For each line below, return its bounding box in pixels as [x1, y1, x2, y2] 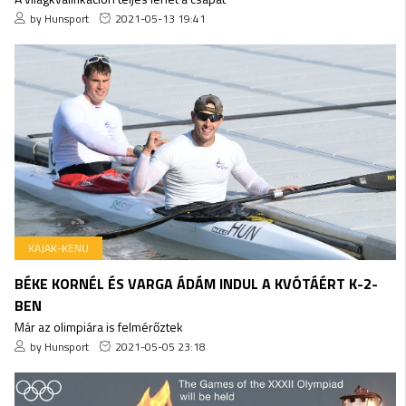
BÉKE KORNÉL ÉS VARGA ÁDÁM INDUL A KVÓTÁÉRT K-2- [14, 272, 378, 295]
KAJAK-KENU [27, 238, 89, 256]
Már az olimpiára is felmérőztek [14, 316, 183, 336]
